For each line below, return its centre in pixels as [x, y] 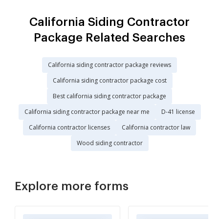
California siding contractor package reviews [109, 65]
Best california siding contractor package [109, 96]
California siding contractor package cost [109, 81]
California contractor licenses [69, 128]
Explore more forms [72, 186]
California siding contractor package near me [87, 112]
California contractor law [156, 128]
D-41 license [178, 112]
